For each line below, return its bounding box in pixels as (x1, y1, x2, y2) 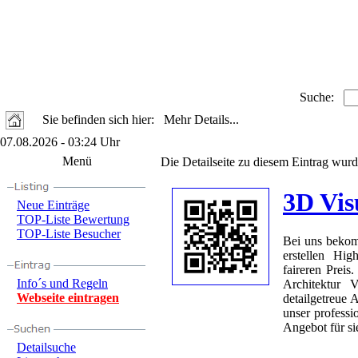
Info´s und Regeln (17, 276, 108, 290)
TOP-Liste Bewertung (17, 213, 129, 226)
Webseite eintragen (17, 291, 119, 304)
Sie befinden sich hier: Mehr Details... (42, 113, 239, 126)
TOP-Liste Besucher (17, 227, 121, 241)
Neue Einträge (17, 198, 89, 212)
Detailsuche (17, 340, 76, 354)
